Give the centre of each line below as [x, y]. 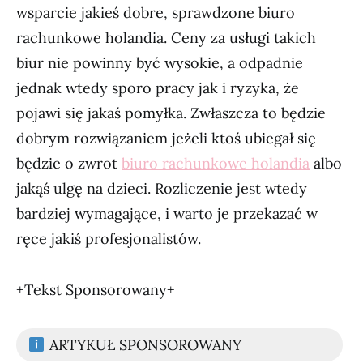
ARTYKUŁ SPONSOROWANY [143, 345]
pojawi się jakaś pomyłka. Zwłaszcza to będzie [171, 113]
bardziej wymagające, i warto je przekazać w [167, 214]
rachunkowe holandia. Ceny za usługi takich [166, 38]
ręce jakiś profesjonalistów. [109, 239]
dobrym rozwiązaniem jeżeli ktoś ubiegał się [166, 138]
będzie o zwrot [69, 163]
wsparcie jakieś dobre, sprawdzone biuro [156, 13]
